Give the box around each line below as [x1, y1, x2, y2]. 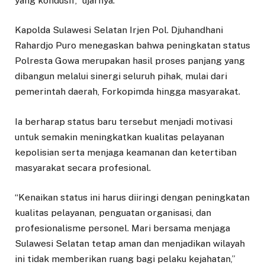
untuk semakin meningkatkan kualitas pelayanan [15, 131, 224, 143]
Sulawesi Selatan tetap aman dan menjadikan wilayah [15, 237, 245, 249]
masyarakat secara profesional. [15, 161, 151, 173]
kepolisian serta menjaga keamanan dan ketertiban [15, 146, 237, 158]
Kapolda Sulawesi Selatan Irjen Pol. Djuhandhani [15, 24, 223, 36]
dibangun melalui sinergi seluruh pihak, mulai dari [15, 70, 227, 82]
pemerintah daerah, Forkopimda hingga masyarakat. [15, 86, 240, 98]
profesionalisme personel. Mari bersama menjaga [15, 222, 230, 234]
